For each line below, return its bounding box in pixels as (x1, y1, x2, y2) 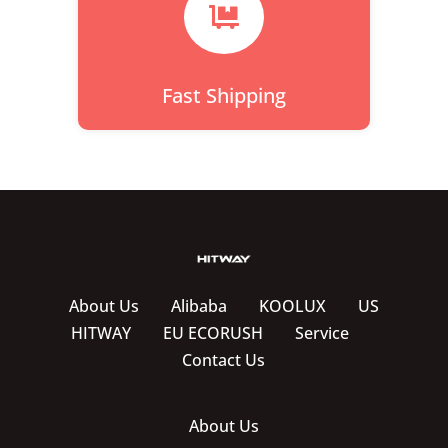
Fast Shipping (162, 82, 286, 110)
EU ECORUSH (162, 322, 263, 345)
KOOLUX (258, 295, 326, 318)
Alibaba (170, 295, 227, 318)
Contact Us (182, 349, 266, 372)
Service (294, 322, 349, 345)
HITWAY (70, 322, 131, 345)
